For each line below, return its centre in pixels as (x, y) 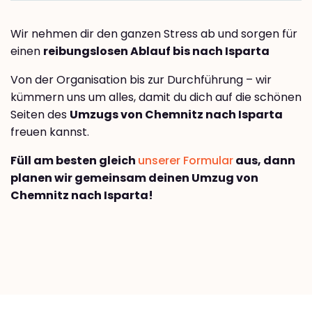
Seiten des (40, 115)
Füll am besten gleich (74, 161)
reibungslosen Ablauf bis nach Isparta (156, 52)
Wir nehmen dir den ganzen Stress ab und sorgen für (154, 34)
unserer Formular (186, 161)
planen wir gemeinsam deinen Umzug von (134, 178)
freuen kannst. (50, 132)
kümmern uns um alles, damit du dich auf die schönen (156, 97)
